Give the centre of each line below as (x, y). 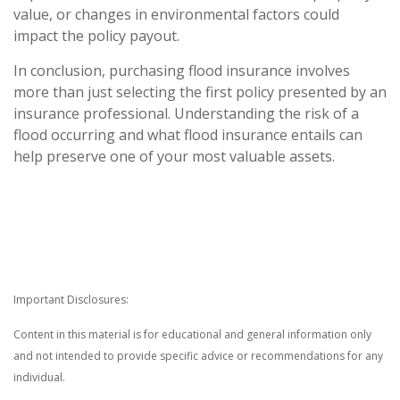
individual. (41, 377)
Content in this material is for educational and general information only (192, 334)
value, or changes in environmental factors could (176, 14)
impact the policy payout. (98, 35)
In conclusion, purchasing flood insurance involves (182, 70)
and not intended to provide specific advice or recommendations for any (198, 355)
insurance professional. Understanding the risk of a (186, 113)
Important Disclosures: (71, 299)
